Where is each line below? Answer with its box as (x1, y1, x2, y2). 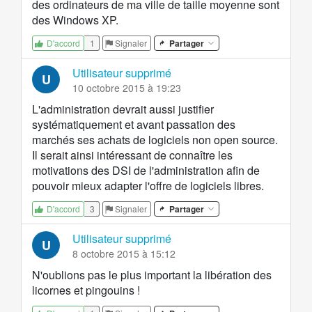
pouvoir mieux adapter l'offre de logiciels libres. (32, 178, 264, 194)
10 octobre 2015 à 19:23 (72, 81, 181, 95)
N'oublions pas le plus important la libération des (32, 267, 272, 283)
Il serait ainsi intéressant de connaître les (32, 147, 233, 164)
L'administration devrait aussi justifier (32, 101, 214, 118)
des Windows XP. (32, 12, 118, 29)
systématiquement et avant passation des (32, 116, 235, 133)
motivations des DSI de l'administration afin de (32, 162, 260, 179)
